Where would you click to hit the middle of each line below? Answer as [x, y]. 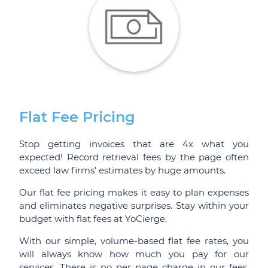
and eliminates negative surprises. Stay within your [134, 205]
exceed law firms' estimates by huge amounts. [122, 170]
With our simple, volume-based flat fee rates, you [134, 241]
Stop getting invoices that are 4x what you [134, 144]
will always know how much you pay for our [134, 254]
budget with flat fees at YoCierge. [93, 218]
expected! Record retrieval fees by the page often [134, 157]
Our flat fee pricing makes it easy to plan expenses [134, 192]
